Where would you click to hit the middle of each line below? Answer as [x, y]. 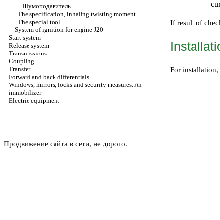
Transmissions [28, 53]
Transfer [20, 69]
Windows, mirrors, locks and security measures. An [75, 85]
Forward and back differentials [49, 77]
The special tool [39, 22]
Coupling [22, 61]
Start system [25, 38]
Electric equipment [34, 100]
